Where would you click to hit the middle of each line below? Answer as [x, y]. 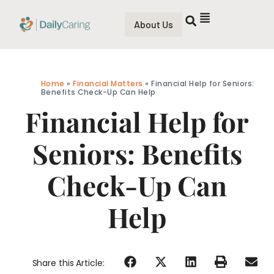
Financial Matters [108, 84]
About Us [154, 24]
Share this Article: [68, 263]
